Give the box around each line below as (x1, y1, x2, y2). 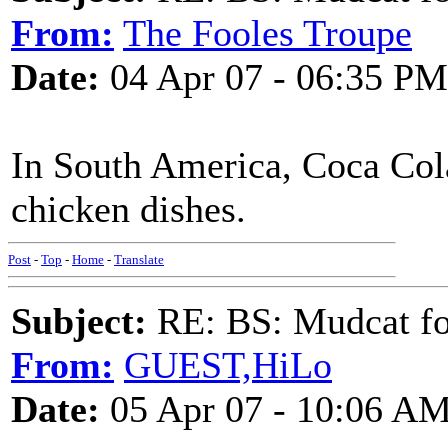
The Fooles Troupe (123, 12, 412, 54)
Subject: (11, 300, 147, 342)
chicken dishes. (11, 188, 246, 230)
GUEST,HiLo (124, 344, 332, 386)
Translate (114, 252, 164, 267)
